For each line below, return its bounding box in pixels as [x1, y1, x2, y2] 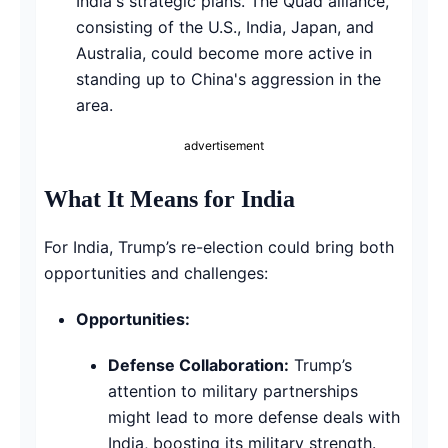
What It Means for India [44, 185, 295, 212]
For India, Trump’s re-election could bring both [44, 236, 394, 257]
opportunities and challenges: [44, 262, 268, 283]
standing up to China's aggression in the [76, 68, 381, 89]
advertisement [184, 137, 264, 153]
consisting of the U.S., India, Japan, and [76, 16, 374, 37]
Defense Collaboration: [108, 354, 289, 375]
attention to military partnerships [108, 380, 358, 401]
